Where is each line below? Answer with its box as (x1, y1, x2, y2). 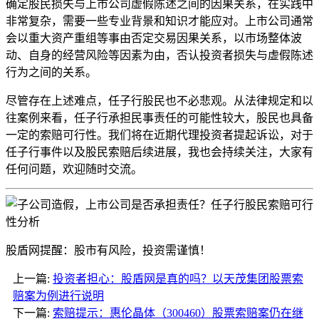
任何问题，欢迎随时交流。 (6, 162, 142, 175)
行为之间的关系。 (6, 66, 97, 78)
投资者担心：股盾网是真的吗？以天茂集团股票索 (53, 272, 303, 285)
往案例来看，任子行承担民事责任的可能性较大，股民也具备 (6, 111, 313, 124)
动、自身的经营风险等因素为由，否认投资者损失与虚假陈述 (6, 48, 313, 61)
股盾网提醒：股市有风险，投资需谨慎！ (6, 244, 211, 256)
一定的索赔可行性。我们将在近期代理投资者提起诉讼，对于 (6, 128, 313, 141)
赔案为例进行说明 (13, 289, 104, 302)
